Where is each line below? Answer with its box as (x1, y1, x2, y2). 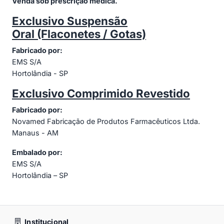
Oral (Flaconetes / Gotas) (12, 26, 146, 40)
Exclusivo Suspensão (12, 13, 127, 27)
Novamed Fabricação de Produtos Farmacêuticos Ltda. (12, 116, 200, 125)
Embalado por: (12, 147, 62, 156)
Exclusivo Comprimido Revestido (12, 86, 190, 100)
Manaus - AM (12, 128, 58, 137)
